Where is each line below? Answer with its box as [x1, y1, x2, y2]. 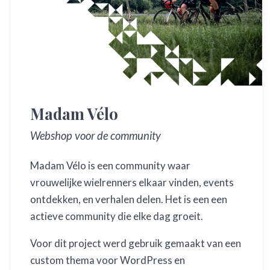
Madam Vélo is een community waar [30, 159, 190, 172]
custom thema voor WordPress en [30, 253, 185, 266]
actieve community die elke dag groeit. [30, 209, 203, 222]
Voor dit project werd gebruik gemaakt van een [30, 236, 241, 250]
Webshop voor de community [30, 128, 161, 142]
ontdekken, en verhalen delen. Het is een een [30, 192, 227, 206]
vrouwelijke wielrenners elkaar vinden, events [30, 175, 234, 189]
